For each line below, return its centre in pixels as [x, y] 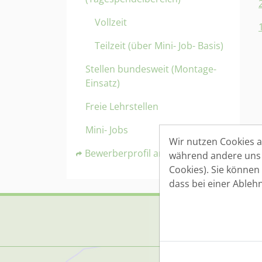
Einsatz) [103, 83]
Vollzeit [111, 22]
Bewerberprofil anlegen [137, 153]
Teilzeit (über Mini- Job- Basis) [159, 46]
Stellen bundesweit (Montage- [151, 69]
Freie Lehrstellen [122, 106]
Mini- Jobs [107, 130]
